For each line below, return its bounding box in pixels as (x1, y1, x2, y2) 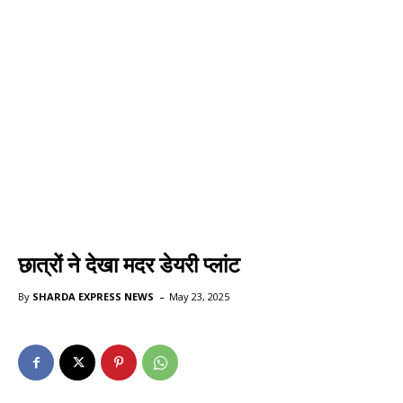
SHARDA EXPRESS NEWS (32, 290, 154, 304)
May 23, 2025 (169, 290, 229, 304)
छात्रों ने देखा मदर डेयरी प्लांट (18, 253, 240, 279)
